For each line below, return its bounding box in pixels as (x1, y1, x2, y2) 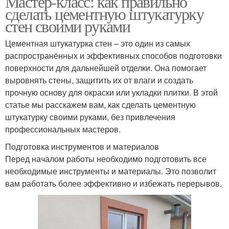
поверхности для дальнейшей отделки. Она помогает (5, 61, 207, 74)
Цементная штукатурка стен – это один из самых (5, 37, 190, 49)
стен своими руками (5, 14, 130, 37)
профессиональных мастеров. (5, 123, 121, 135)
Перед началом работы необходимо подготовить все (5, 152, 207, 165)
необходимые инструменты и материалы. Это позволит (5, 165, 216, 177)
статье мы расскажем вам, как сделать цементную (5, 98, 196, 110)
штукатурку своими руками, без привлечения (5, 110, 175, 123)
